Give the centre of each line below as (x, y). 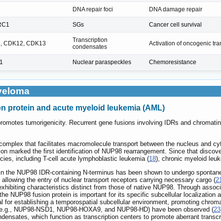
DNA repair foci (93, 9)
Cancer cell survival (175, 24)
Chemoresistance (173, 62)
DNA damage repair (176, 9)
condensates (90, 47)
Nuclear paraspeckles (102, 62)
